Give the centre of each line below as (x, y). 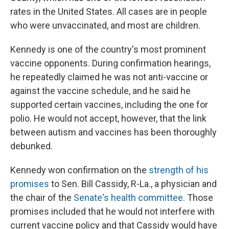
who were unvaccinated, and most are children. (105, 26)
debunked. (31, 146)
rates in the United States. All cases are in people (109, 12)
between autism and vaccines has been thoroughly (113, 132)
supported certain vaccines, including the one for (109, 105)
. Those (198, 198)
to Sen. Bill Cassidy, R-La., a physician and (133, 184)
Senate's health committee (128, 198)
